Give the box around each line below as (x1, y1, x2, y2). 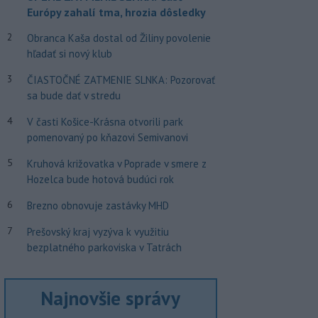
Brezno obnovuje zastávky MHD (26, 199, 169, 212)
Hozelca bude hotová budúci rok (26, 172, 174, 186)
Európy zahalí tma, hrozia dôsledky (26, 5, 206, 19)
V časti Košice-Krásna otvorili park (26, 115, 183, 128)
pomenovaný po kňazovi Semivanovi (26, 131, 188, 144)
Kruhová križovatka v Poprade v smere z (26, 157, 207, 170)
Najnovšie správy (40, 285, 181, 310)
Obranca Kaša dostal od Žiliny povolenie (26, 31, 211, 45)
